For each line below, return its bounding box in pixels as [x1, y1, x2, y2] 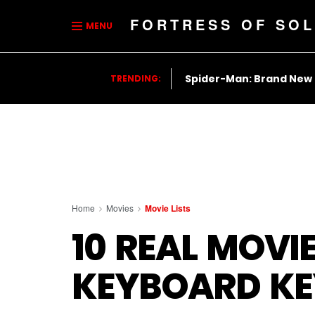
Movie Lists [145, 202, 191, 214]
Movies [106, 202, 134, 214]
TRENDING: [110, 72, 162, 84]
